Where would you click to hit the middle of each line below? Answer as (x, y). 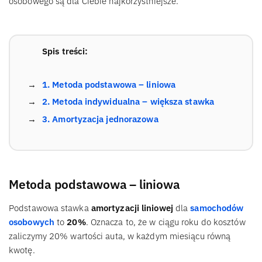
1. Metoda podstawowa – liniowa (109, 84)
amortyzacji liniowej (132, 208)
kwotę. (22, 250)
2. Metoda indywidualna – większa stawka (128, 102)
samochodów (217, 208)
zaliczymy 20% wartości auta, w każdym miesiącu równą (120, 236)
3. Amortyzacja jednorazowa (100, 119)
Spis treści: (65, 51)
